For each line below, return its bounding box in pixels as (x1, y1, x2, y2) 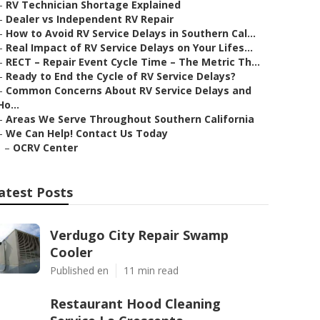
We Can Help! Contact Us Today (6, 126, 168, 140)
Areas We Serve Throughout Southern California (6, 112, 254, 126)
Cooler (50, 244, 93, 261)
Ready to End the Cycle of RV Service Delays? (6, 69, 236, 83)
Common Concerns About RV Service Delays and (6, 84, 251, 97)
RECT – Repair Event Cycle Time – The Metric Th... (6, 55, 260, 69)
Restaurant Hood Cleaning (50, 295, 221, 312)
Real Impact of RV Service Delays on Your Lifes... (6, 41, 253, 54)
